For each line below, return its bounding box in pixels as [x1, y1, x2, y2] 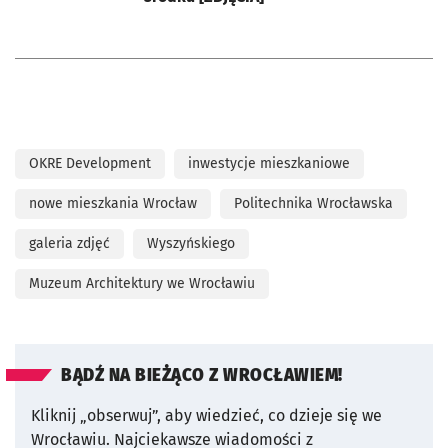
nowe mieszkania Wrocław [29, 194, 197, 212]
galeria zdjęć [29, 234, 110, 252]
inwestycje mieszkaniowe [188, 154, 350, 172]
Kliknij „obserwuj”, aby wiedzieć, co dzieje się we [31, 405, 382, 425]
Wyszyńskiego [147, 234, 235, 252]
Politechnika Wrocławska [234, 194, 393, 212]
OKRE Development [29, 154, 151, 172]
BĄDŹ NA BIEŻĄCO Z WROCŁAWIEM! [61, 364, 343, 386]
